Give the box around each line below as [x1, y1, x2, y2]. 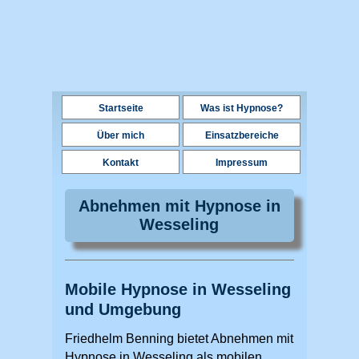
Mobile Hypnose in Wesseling [64, 280, 291, 298]
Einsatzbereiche [204, 130, 279, 141]
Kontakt [103, 157, 139, 168]
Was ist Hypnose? [200, 103, 283, 114]
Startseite [98, 103, 143, 114]
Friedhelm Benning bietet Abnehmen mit [64, 331, 293, 345]
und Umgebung [64, 300, 181, 318]
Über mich [97, 130, 144, 141]
